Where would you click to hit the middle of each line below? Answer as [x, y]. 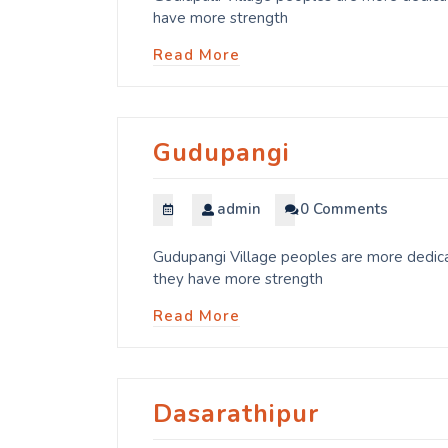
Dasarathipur [236, 414]
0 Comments [344, 209]
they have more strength [238, 279]
